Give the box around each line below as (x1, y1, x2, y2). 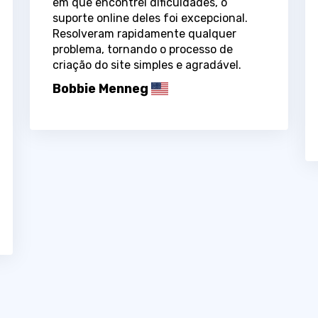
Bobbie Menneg (52, 80, 148, 97)
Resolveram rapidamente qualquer (52, 26, 236, 40)
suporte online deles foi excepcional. (52, 11, 248, 25)
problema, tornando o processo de (52, 42, 233, 56)
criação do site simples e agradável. (52, 57, 241, 72)
